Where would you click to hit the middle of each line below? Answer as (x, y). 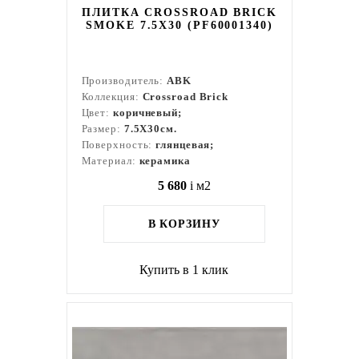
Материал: (110, 161)
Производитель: (124, 81)
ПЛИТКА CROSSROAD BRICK (179, 12)
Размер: (103, 129)
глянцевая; (185, 145)
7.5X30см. (150, 129)
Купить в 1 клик (184, 270)
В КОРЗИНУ (184, 224)
